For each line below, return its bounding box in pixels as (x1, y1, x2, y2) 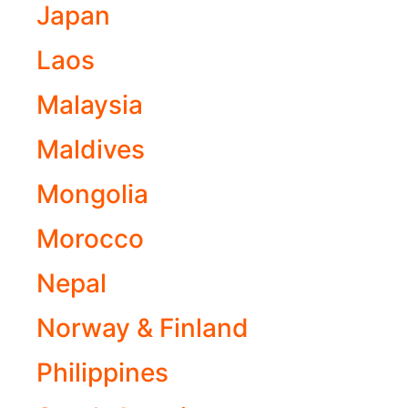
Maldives (36, 134, 145, 166)
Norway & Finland (36, 312, 249, 344)
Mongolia (36, 178, 148, 210)
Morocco (36, 223, 144, 255)
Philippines (36, 357, 168, 389)
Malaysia (36, 89, 143, 121)
